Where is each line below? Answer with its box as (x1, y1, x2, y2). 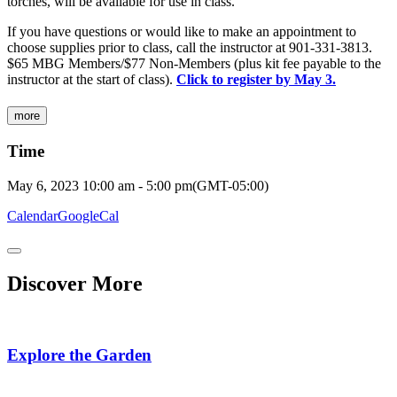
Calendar (7, 207, 58, 223)
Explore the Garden (7, 346, 152, 365)
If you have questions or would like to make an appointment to (7, 24, 356, 40)
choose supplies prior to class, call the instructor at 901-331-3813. (7, 40, 372, 56)
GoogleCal (58, 207, 119, 223)
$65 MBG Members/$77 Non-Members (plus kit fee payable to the (7, 56, 381, 72)
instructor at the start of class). (7, 72, 176, 88)
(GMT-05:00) (192, 177, 269, 193)
